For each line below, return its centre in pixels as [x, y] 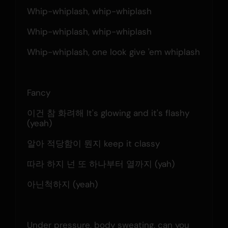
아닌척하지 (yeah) [62, 184]
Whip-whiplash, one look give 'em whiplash [113, 52]
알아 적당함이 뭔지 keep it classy [93, 143]
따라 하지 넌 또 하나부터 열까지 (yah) [101, 164]
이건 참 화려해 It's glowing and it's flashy [108, 113]
